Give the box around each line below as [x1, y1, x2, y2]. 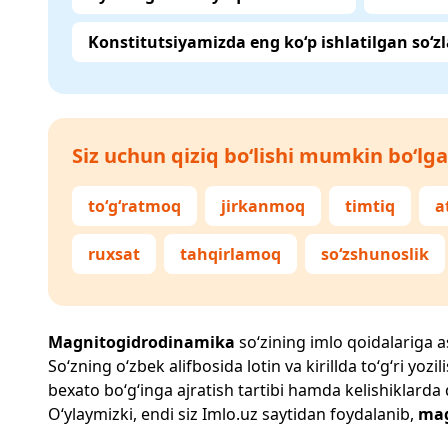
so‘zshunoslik [321, 243, 429, 265]
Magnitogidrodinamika [48, 331, 235, 353]
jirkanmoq [221, 195, 305, 217]
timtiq [345, 195, 395, 217]
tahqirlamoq [180, 243, 281, 265]
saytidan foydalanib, [258, 403, 418, 425]
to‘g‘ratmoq [88, 195, 181, 217]
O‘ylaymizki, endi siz [48, 403, 202, 425]
